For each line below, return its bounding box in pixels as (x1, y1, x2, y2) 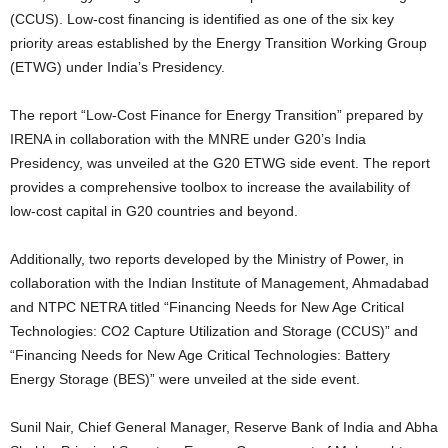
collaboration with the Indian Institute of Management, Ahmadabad (10, 274, 429, 291)
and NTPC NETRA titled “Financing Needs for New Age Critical (10, 298, 404, 315)
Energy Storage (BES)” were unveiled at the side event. (10, 370, 360, 387)
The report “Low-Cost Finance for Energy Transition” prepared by (10, 106, 423, 123)
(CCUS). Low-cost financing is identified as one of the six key (10, 10, 394, 27)
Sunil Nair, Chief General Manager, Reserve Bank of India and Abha (10, 418, 438, 435)
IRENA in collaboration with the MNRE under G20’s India (10, 130, 366, 147)
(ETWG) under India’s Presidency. (10, 58, 225, 75)
